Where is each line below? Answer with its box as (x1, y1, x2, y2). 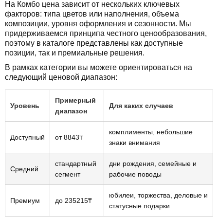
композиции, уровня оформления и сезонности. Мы (5, 19, 191, 28)
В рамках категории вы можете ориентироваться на (5, 63, 192, 72)
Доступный (10, 133, 45, 141)
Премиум (10, 196, 40, 204)
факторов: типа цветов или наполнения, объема (5, 9, 179, 18)
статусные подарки (109, 201, 170, 210)
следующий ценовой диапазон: (5, 73, 117, 81)
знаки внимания (109, 138, 160, 146)
